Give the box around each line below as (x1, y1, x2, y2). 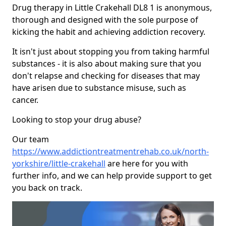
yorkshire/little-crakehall (12, 158, 105, 169)
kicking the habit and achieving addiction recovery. (12, 26, 205, 38)
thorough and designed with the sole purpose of (12, 14, 198, 26)
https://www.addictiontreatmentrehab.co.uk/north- (12, 146, 209, 157)
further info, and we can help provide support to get (12, 170, 212, 182)
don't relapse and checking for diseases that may (12, 70, 200, 82)
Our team (12, 134, 49, 145)
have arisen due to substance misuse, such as (12, 82, 186, 94)
